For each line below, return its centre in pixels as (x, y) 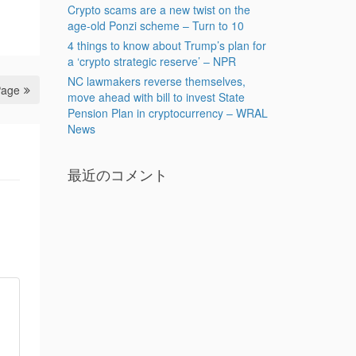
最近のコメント (117, 174)
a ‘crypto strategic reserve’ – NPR (151, 61)
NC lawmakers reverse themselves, (156, 81)
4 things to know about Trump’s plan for (166, 45)
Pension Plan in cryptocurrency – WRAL (167, 113)
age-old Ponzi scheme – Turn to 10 (155, 25)
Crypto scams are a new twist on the (159, 10)
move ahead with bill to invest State (156, 97)
